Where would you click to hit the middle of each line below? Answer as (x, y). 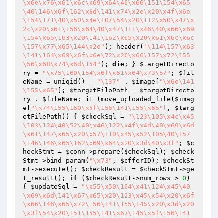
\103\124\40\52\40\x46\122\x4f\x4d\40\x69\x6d (109, 125)
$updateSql (50, 187)
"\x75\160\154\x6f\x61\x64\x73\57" (107, 73)
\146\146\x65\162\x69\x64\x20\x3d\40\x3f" (101, 143)
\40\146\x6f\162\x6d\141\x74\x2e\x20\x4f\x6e (107, 11)
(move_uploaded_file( (134, 99)
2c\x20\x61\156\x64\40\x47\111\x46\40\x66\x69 (109, 29)
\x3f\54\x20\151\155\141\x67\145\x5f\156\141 (107, 213)
